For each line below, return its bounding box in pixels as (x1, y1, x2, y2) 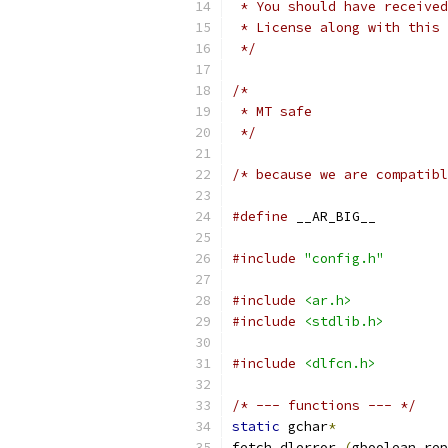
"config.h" (304, 250, 384, 267)
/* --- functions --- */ (232, 397, 416, 414)
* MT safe (232, 103, 312, 120)
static (232, 418, 280, 435)
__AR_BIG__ (288, 208, 376, 225)
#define (232, 208, 288, 225)
